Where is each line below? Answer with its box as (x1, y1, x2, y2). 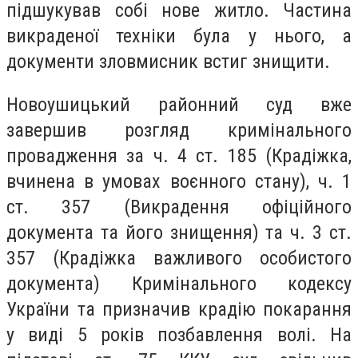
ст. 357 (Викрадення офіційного (6, 195, 352, 218)
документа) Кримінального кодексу (6, 272, 352, 295)
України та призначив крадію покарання (6, 297, 352, 320)
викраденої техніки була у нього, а (6, 25, 352, 48)
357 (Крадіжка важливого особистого (6, 246, 352, 269)
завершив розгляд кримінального (6, 118, 352, 141)
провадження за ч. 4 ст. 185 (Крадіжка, (6, 144, 352, 167)
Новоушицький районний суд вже (6, 93, 352, 116)
